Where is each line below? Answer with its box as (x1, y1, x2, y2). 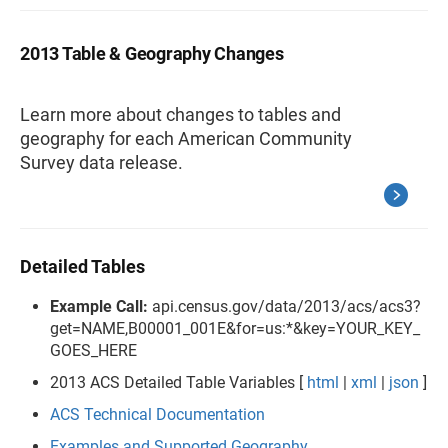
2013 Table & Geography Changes (20, 42, 284, 64)
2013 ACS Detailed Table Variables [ (50, 372, 307, 392)
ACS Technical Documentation (50, 404, 265, 424)
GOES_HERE (50, 340, 137, 360)
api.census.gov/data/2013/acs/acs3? (148, 296, 421, 316)
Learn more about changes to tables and (20, 103, 341, 125)
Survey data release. (20, 151, 183, 173)
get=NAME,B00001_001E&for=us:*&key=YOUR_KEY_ (50, 318, 420, 338)
